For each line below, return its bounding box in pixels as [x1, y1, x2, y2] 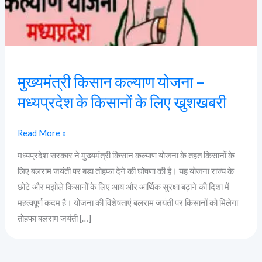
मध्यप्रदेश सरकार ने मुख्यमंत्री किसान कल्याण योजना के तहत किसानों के [17, 150, 235, 161]
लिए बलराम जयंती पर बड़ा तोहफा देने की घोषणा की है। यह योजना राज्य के [17, 166, 234, 177]
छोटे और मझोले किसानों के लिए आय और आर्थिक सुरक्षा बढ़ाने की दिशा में [17, 182, 229, 192]
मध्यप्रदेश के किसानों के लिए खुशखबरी [17, 92, 226, 112]
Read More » [17, 127, 66, 138]
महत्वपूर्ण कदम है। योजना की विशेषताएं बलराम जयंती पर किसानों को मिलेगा [17, 198, 238, 208]
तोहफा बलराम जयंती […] [17, 213, 91, 224]
